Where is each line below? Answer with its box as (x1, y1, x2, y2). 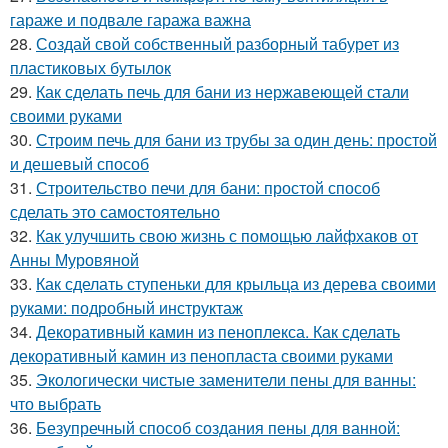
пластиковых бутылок (10, 55, 171, 79)
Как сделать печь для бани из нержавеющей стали (36, 79, 409, 103)
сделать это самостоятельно (10, 199, 220, 223)
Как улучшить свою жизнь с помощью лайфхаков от (36, 223, 418, 247)
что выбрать (10, 391, 101, 415)
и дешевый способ (10, 151, 149, 175)
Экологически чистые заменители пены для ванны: (36, 367, 416, 391)
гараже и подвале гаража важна (10, 7, 251, 31)
